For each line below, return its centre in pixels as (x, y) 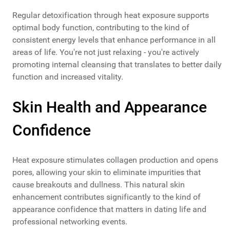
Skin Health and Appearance (110, 107)
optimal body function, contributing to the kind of (101, 28)
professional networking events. (70, 222)
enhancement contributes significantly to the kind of (107, 197)
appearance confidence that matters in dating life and (109, 209)
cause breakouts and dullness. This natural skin (99, 185)
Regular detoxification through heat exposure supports (111, 15)
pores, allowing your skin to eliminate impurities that (107, 172)
